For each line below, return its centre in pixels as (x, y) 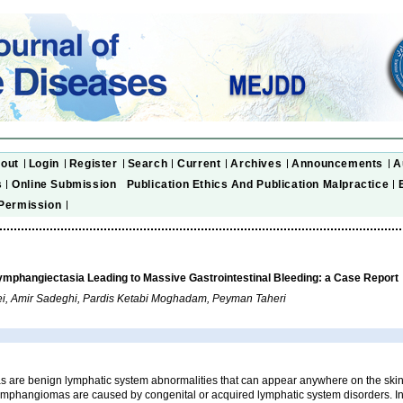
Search (148, 163)
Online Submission (64, 184)
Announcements (337, 163)
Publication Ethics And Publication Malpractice (258, 184)
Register (93, 163)
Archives (256, 163)
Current (199, 163)
